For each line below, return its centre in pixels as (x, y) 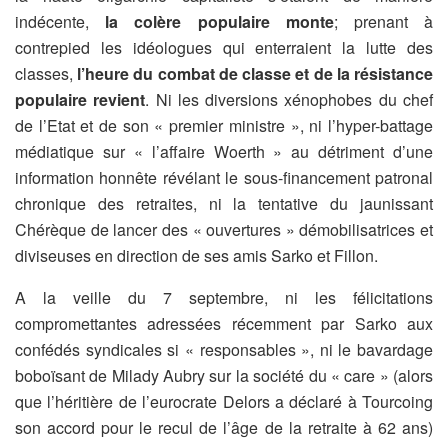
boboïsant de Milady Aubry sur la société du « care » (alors (224, 376)
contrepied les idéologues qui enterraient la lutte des (224, 48)
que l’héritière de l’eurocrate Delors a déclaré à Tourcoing (224, 402)
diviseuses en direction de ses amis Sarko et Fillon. (196, 256)
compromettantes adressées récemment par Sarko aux (224, 324)
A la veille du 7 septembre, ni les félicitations (224, 298)
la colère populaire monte (219, 22)
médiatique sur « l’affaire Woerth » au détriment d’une (224, 152)
